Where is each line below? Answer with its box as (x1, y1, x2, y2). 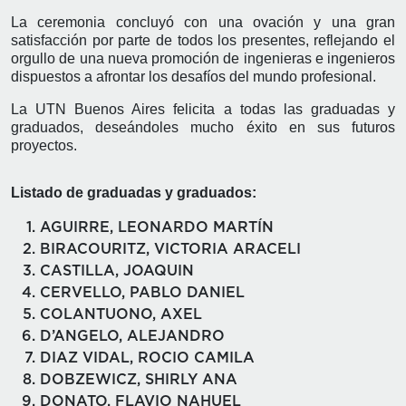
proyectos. (11, 137, 77, 153)
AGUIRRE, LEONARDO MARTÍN (40, 219, 274, 235)
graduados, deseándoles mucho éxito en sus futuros (11, 119, 395, 135)
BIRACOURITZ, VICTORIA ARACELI (40, 241, 301, 256)
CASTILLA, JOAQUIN (40, 263, 194, 278)
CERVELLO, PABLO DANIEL (40, 285, 245, 300)
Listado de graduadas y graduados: (11, 184, 256, 200)
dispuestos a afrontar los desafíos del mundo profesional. (11, 68, 376, 84)
